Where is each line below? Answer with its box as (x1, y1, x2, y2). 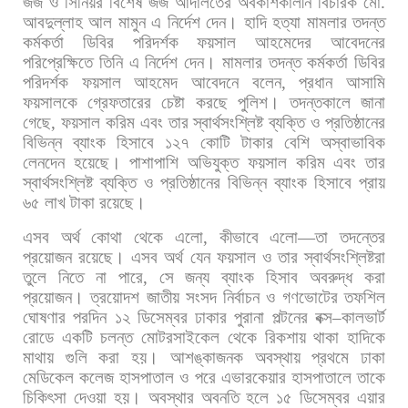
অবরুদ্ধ (310, 267, 353, 287)
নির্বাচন (223, 287, 260, 307)
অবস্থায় (254, 347, 301, 367)
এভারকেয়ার (220, 367, 286, 387)
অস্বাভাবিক (321, 132, 385, 152)
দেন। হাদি (206, 12, 267, 32)
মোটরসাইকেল (141, 327, 220, 347)
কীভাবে (219, 227, 259, 247)
